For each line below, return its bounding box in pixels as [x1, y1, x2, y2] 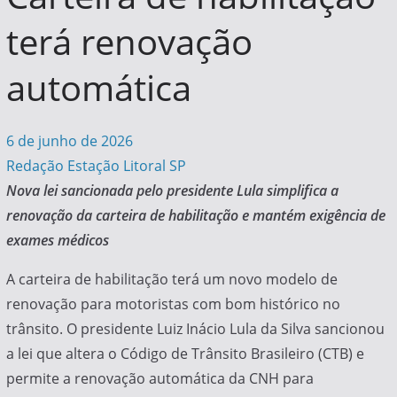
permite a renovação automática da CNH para [5, 369, 314, 389]
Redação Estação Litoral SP [5, 156, 186, 176]
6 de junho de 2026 [5, 131, 133, 152]
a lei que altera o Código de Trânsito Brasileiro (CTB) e [5, 344, 364, 364]
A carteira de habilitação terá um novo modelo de [5, 269, 338, 290]
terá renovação [5, 17, 253, 66]
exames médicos [5, 230, 109, 251]
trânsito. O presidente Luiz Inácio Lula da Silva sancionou [5, 319, 385, 339]
